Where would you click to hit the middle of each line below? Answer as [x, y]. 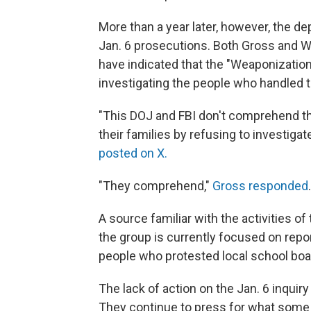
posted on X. [133, 153]
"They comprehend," [155, 186]
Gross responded [260, 186]
